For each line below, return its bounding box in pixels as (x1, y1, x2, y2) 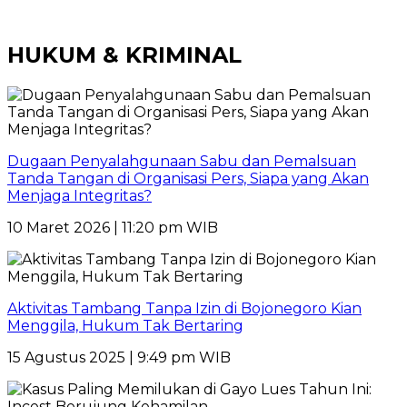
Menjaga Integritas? (7, 186, 152, 204)
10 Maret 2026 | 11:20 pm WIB (7, 218, 218, 236)
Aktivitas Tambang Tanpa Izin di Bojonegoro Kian (7, 299, 362, 317)
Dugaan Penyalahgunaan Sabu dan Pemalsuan (7, 152, 356, 170)
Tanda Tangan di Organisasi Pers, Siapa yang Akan (7, 169, 369, 187)
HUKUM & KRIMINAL (7, 41, 242, 68)
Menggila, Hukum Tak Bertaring (7, 316, 243, 334)
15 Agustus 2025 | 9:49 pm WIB (7, 348, 231, 366)
